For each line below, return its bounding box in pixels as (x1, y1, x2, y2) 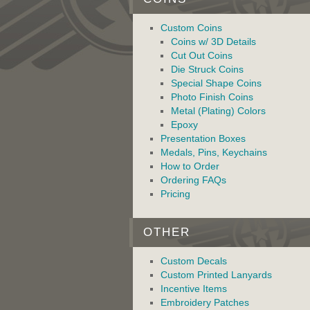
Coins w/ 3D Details (171, 36, 256, 47)
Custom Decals (161, 255, 227, 266)
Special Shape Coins (171, 77, 262, 89)
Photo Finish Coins (171, 91, 253, 102)
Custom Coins (161, 22, 222, 33)
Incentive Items (161, 283, 227, 294)
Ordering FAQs (161, 174, 226, 185)
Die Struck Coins (171, 64, 244, 75)
